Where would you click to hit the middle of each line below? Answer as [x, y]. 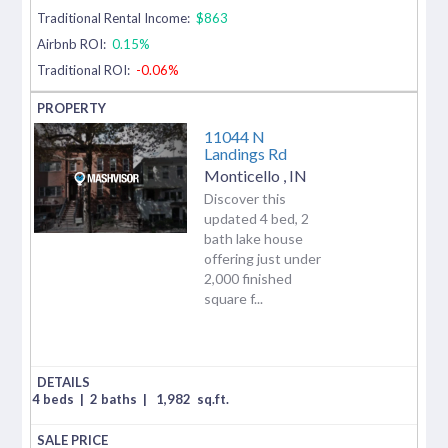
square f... [233, 298]
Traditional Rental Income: [114, 17]
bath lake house [253, 238]
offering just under [262, 258]
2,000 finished [248, 278]
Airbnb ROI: [73, 43]
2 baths [115, 398]
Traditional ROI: [84, 69]
